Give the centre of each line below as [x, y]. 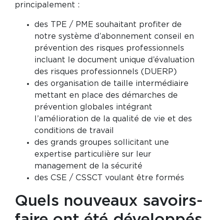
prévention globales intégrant [93, 107]
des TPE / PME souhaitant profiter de [108, 25]
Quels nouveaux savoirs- [109, 201]
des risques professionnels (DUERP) [106, 72]
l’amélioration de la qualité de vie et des [113, 119]
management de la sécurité [88, 166]
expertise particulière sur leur [93, 154]
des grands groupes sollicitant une [102, 142]
